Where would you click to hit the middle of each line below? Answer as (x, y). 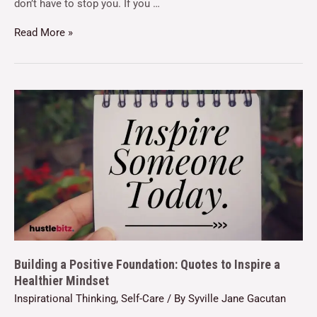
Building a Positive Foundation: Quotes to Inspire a (147, 265)
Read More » (44, 33)
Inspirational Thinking (65, 298)
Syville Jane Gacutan (237, 298)
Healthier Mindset (62, 281)
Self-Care (143, 298)
